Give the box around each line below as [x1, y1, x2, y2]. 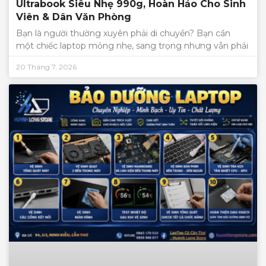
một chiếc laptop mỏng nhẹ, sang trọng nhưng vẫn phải [16, 40, 248, 52]
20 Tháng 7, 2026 [16, 62, 77, 72]
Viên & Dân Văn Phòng [16, 11, 131, 23]
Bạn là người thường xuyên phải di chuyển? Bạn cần [16, 28, 230, 39]
